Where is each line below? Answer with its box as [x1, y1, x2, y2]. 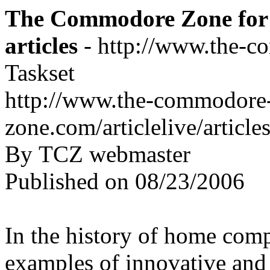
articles [5, 33, 78, 58]
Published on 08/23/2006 [5, 168, 245, 194]
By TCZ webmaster [5, 141, 190, 167]
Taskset [5, 60, 75, 86]
